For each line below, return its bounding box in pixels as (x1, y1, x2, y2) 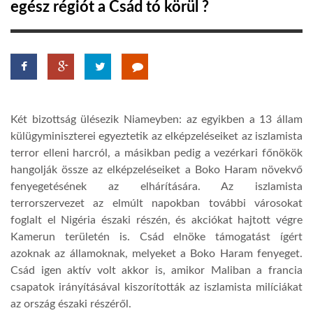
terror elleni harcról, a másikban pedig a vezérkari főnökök (10, 147, 303, 159)
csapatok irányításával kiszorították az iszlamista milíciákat (10, 281, 303, 293)
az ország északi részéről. (10, 298, 131, 310)
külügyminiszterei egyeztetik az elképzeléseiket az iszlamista (10, 130, 303, 142)
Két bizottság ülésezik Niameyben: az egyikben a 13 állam (10, 113, 303, 125)
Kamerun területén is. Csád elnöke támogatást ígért (10, 231, 303, 242)
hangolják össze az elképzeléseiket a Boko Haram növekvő (10, 163, 303, 175)
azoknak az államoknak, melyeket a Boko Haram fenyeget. (10, 247, 303, 259)
